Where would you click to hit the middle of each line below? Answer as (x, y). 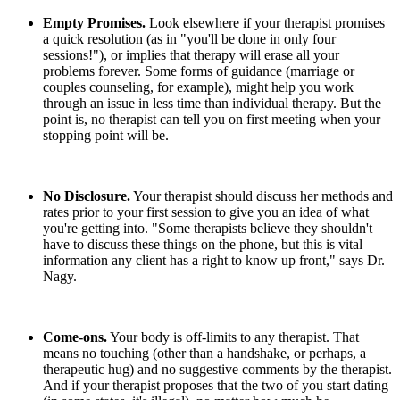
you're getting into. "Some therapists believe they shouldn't (208, 229)
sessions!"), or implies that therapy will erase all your (191, 55)
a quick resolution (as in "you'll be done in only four (189, 39)
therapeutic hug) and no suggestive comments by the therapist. (217, 370)
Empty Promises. (94, 23)
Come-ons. (75, 337)
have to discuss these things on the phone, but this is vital (203, 245)
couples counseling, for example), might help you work (198, 87)
